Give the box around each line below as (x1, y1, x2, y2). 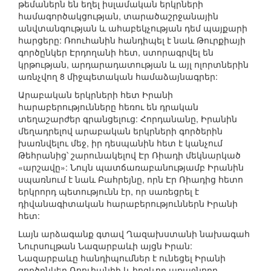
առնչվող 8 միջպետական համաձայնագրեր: (18, 70, 218, 83)
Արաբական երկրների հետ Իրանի (18, 88, 173, 101)
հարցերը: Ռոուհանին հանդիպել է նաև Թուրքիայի (18, 34, 246, 47)
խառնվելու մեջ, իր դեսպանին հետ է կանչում (18, 137, 223, 149)
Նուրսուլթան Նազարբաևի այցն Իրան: (18, 240, 192, 252)
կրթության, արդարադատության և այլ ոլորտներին (18, 58, 249, 71)
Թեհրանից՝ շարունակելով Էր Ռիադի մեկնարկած (18, 149, 241, 162)
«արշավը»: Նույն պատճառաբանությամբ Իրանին (18, 161, 244, 174)
